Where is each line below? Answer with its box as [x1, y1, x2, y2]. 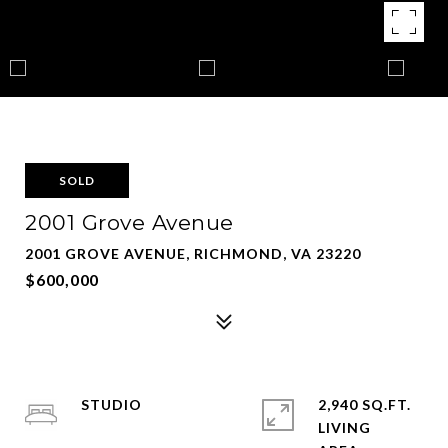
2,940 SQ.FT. [318, 396, 411, 413]
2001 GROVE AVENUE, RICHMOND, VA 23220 [25, 245, 361, 262]
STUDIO [81, 396, 142, 413]
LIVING [318, 419, 371, 436]
